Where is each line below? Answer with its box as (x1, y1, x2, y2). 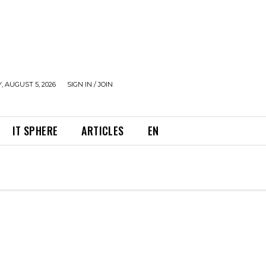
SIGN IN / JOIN (67, 80, 113, 88)
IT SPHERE (12, 123, 58, 138)
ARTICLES (81, 123, 124, 138)
